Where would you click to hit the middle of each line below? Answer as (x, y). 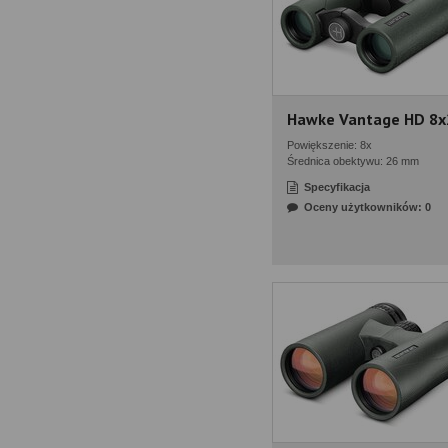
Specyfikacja (337, 187)
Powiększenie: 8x (329, 145)
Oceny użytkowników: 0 (367, 207)
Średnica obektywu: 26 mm (353, 161)
